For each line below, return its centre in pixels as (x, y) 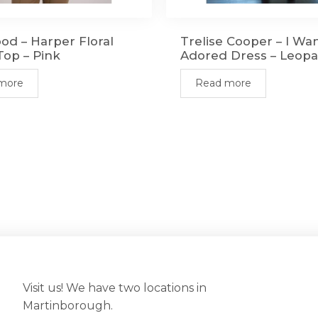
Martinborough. (67, 306)
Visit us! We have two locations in (114, 288)
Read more (223, 83)
